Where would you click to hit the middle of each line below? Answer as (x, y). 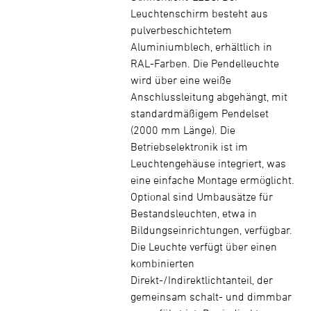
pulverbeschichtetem (181, 30)
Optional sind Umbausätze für (202, 196)
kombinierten (162, 263)
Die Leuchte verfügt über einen (204, 246)
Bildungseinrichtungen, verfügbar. (211, 230)
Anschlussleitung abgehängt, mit (209, 96)
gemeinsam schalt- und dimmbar (211, 296)
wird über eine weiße (181, 80)
